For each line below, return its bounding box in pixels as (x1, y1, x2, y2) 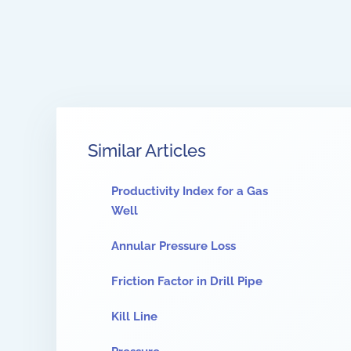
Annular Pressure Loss (111, 239, 236, 253)
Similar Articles (88, 140, 206, 161)
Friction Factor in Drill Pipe (111, 274, 262, 288)
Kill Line (111, 309, 157, 324)
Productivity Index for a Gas (111, 184, 268, 198)
